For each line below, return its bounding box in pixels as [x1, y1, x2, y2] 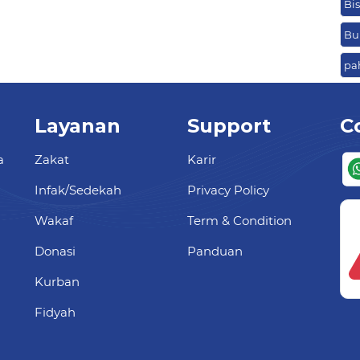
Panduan [187, 243, 243, 260]
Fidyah [35, 305, 76, 321]
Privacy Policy [187, 182, 269, 198]
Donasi [35, 243, 76, 260]
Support [187, 114, 271, 138]
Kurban [35, 274, 80, 290]
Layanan [35, 114, 121, 138]
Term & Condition [187, 213, 292, 229]
